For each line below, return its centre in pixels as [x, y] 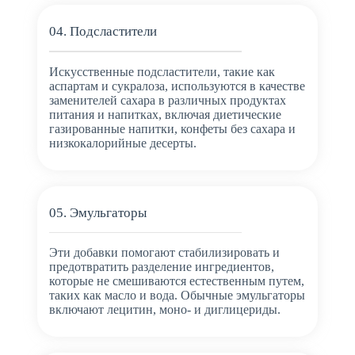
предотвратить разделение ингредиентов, [161, 267]
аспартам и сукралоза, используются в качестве [177, 86]
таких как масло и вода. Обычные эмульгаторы [177, 296]
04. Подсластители [103, 31]
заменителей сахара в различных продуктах [167, 100]
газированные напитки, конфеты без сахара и [172, 128]
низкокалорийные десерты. [122, 143]
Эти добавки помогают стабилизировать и [164, 253]
